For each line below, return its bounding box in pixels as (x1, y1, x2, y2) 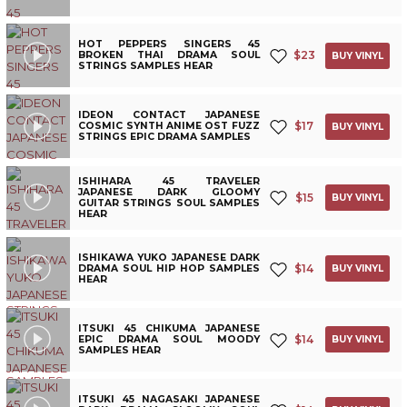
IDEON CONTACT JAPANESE (78, 109, 260, 122)
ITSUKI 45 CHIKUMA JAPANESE (78, 322, 260, 334)
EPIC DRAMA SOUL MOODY (78, 333, 260, 345)
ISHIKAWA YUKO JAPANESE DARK (78, 251, 260, 263)
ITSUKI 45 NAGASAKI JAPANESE (78, 392, 260, 405)
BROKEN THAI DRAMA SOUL (78, 49, 260, 62)
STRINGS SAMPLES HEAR (78, 60, 213, 73)
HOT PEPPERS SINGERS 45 (78, 38, 260, 51)
